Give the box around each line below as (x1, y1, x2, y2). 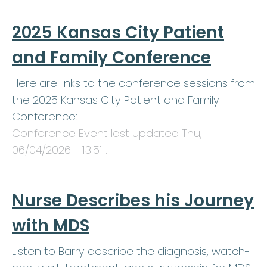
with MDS (12, 214, 89, 238)
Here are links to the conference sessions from (12, 76, 255, 91)
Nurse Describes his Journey (12, 189, 254, 213)
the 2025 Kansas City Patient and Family (12, 92, 219, 108)
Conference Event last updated (12, 126, 182, 141)
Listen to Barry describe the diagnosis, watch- (12, 244, 250, 259)
